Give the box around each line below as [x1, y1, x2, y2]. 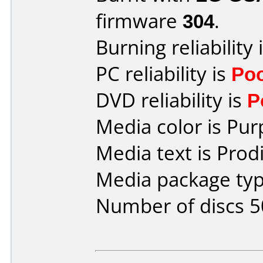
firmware [96, 8, 183, 34]
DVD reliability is [96, 87, 247, 113]
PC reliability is [96, 60, 231, 87]
